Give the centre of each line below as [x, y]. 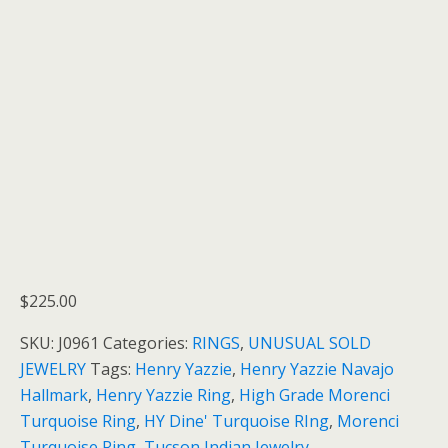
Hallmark [54, 394]
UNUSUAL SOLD [309, 342]
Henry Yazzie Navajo [317, 368]
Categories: [147, 342]
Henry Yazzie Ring [163, 394]
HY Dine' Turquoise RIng [236, 420]
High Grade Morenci [314, 394]
